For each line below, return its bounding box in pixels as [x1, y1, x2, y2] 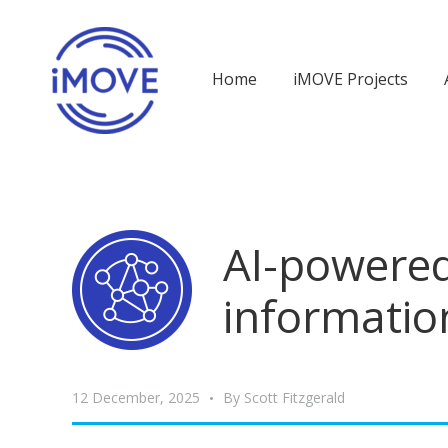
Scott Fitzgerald [244, 388, 345, 407]
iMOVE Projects [293, 68, 408, 90]
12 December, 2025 [72, 388, 200, 407]
